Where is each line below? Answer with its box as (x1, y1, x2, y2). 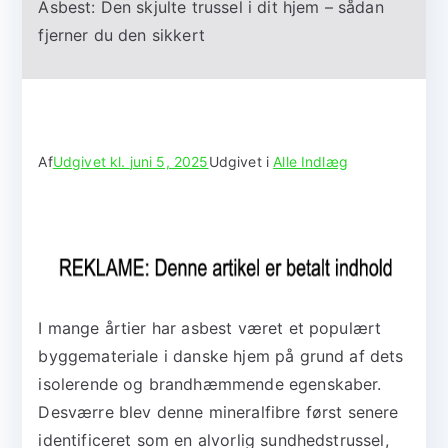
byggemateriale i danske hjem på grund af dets (38, 346, 404, 367)
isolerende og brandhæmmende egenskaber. (38, 374, 382, 395)
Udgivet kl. (52, 153, 130, 171)
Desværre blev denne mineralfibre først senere (38, 402, 399, 423)
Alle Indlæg (273, 153, 348, 171)
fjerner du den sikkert (38, 25, 205, 46)
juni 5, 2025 (129, 153, 209, 171)
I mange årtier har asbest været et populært (38, 318, 382, 339)
